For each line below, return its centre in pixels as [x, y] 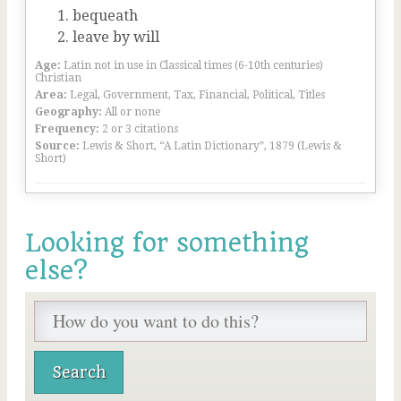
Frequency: [67, 129]
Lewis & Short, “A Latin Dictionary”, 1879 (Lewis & [212, 146]
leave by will [116, 37]
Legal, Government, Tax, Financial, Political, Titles [197, 95]
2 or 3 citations [140, 129]
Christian [58, 78]
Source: [57, 146]
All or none [132, 112]
